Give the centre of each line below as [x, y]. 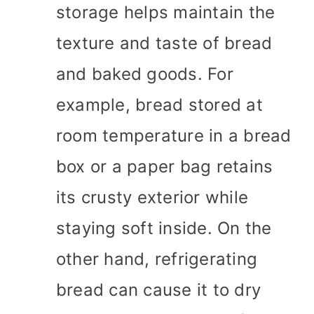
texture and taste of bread [164, 43]
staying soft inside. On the [164, 228]
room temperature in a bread [174, 136]
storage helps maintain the [166, 13]
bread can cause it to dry [159, 290]
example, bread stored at [159, 105]
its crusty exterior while [152, 198]
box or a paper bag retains [165, 167]
